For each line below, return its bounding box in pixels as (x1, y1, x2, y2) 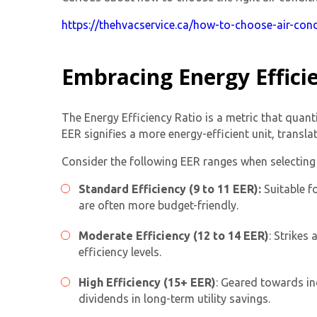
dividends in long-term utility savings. (79, 292, 270, 306)
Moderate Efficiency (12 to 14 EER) (79, 229, 269, 243)
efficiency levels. (79, 246, 161, 259)
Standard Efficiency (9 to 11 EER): (79, 183, 261, 196)
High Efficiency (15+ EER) (79, 276, 216, 289)
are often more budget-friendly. (79, 199, 238, 212)
